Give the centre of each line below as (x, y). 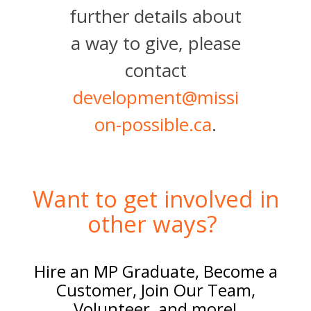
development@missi (155, 97)
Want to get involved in (155, 199)
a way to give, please (155, 43)
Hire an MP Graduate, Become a (155, 271)
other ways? (152, 224)
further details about (155, 16)
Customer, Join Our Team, (155, 290)
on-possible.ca (153, 124)
